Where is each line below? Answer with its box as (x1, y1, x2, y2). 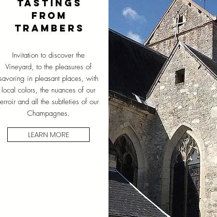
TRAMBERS (14, 22, 85, 34)
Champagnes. (27, 108, 70, 118)
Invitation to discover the (12, 50, 85, 60)
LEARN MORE (28, 129, 69, 139)
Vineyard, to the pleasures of (5, 62, 92, 72)
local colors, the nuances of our (1, 85, 95, 95)
